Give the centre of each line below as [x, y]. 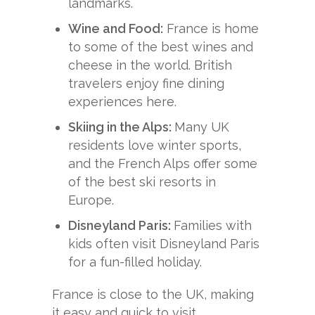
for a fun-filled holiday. [135, 262]
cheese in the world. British [150, 65]
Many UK [202, 127]
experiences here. [123, 101]
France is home [211, 28]
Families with [213, 225]
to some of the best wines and [161, 46]
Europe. [91, 200]
